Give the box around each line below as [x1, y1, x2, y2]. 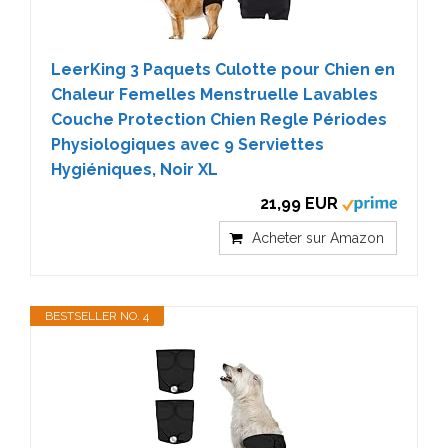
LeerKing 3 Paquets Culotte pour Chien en [51, 59, 395, 79]
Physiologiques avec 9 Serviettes [51, 134, 324, 154]
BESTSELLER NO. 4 [45, 308, 149, 323]
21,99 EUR [260, 193, 338, 213]
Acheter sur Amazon [252, 229, 384, 246]
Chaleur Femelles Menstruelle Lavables [51, 84, 378, 104]
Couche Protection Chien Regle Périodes [51, 109, 387, 129]
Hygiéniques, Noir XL [51, 159, 218, 179]
